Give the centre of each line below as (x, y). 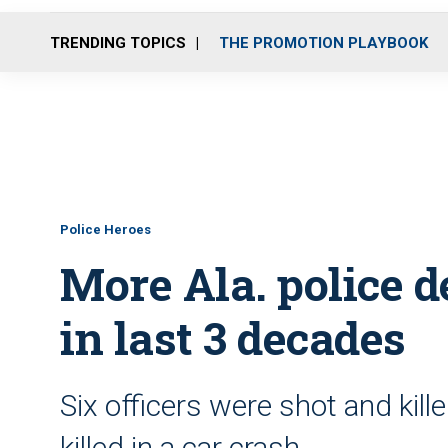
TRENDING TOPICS (118, 42)
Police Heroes (105, 229)
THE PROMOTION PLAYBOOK (323, 42)
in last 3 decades (233, 337)
